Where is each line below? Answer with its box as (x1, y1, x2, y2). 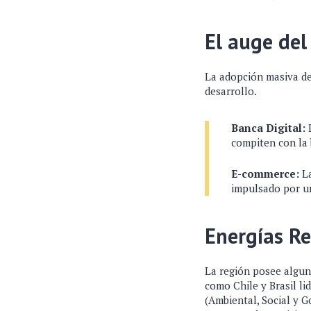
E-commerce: (231, 167, 299, 180)
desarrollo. (205, 84, 257, 98)
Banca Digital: (231, 121, 305, 135)
